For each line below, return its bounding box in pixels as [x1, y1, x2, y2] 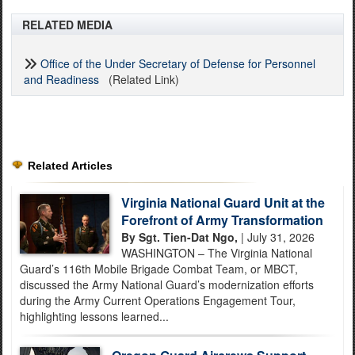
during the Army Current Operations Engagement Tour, [20, 292, 296, 308]
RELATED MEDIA [22, 17, 113, 32]
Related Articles [28, 159, 113, 172]
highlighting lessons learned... [20, 308, 169, 324]
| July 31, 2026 [237, 229, 315, 245]
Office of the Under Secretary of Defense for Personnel [40, 55, 315, 71]
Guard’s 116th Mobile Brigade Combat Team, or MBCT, [20, 261, 298, 277]
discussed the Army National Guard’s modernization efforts [20, 277, 314, 292]
